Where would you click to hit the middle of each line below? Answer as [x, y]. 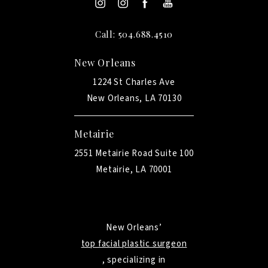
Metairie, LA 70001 [134, 169]
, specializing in [134, 260]
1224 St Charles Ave [134, 82]
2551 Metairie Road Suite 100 [134, 153]
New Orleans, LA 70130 [134, 98]
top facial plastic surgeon [134, 243]
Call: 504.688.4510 [134, 34]
